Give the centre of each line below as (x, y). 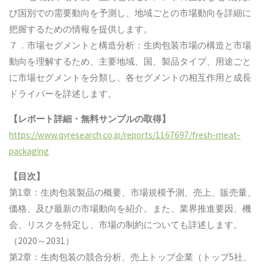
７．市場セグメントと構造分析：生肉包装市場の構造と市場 (130, 45)
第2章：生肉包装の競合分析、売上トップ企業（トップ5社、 (131, 257)
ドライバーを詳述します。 (63, 93)
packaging (29, 151)
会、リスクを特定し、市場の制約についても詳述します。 (126, 225)
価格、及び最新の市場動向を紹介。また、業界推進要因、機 (130, 209)
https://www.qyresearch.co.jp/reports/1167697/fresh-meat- (125, 135)
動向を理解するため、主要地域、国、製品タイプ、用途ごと (130, 61)
